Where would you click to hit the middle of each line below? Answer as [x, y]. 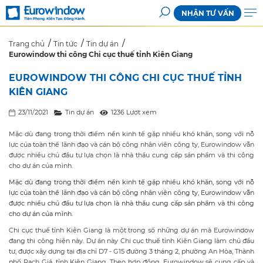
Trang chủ [27, 44]
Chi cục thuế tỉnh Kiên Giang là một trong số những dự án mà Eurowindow [131, 230]
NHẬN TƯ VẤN [208, 13]
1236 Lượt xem [134, 112]
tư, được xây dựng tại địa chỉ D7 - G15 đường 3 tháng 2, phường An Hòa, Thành [131, 251]
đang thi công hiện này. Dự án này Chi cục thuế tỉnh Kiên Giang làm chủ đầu [131, 241]
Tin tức [65, 44]
